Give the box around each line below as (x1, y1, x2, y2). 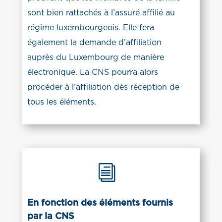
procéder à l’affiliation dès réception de (27, 83, 179, 91)
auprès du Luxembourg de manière (27, 53, 164, 61)
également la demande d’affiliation (27, 38, 162, 47)
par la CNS (27, 212, 74, 221)
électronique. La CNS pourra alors (27, 68, 158, 76)
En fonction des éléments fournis (27, 198, 173, 208)
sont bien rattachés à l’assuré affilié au (27, 8, 175, 17)
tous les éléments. (27, 98, 96, 106)
